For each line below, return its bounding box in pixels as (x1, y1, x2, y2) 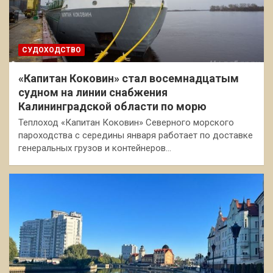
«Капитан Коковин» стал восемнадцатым (18, 71, 239, 85)
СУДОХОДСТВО (22, 45, 81, 54)
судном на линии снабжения (18, 85, 168, 99)
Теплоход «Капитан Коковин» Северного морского (18, 116, 234, 128)
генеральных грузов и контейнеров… (18, 142, 171, 154)
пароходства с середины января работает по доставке (18, 129, 253, 141)
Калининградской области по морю (18, 99, 207, 113)
